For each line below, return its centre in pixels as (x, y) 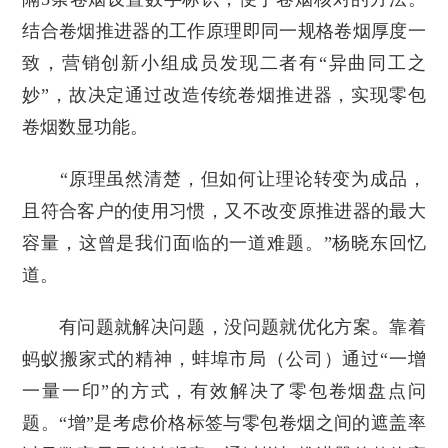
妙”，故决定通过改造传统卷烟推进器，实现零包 (224, 95)
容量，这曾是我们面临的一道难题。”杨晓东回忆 (224, 243)
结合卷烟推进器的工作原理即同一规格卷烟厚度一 (224, 31)
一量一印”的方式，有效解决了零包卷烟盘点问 (224, 391)
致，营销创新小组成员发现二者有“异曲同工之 (224, 63)
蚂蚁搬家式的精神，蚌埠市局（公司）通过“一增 (224, 359)
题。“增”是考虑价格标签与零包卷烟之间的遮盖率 (224, 423)
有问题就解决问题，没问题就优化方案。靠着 (224, 327)
